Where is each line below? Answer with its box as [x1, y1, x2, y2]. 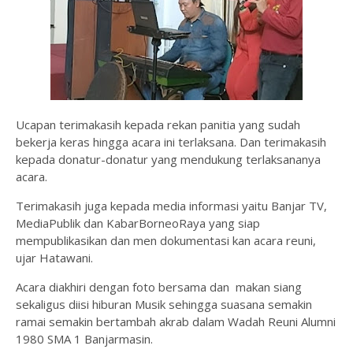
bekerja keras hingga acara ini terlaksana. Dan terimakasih [16, 134, 326, 150]
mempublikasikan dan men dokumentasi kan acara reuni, [16, 232, 316, 249]
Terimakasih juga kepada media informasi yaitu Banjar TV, [16, 198, 327, 214]
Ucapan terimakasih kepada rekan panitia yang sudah [16, 117, 300, 133]
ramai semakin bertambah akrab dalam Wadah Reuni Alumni [16, 314, 336, 330]
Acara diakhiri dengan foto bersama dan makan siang [16, 279, 302, 295]
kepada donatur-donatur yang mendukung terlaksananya [16, 151, 321, 168]
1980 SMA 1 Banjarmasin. [16, 331, 156, 347]
